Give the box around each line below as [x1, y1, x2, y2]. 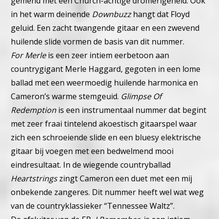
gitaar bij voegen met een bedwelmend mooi [11, 146, 174, 157]
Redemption [11, 105, 57, 116]
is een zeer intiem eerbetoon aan [46, 50, 170, 61]
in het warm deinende [11, 9, 92, 20]
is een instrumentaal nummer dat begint [56, 105, 207, 116]
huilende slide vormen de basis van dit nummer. [11, 36, 185, 47]
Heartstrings [11, 173, 60, 184]
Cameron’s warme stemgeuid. [11, 91, 121, 102]
